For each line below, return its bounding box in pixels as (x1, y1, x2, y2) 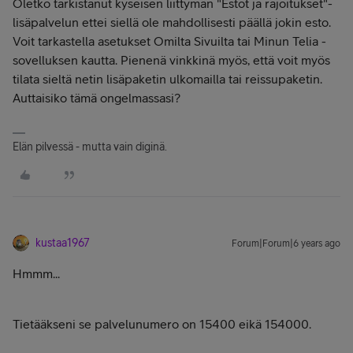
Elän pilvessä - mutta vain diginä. (13, 140, 167, 153)
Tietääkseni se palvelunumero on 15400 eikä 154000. (13, 317, 311, 331)
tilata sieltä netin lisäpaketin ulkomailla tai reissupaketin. (13, 72, 322, 86)
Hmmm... (13, 266, 60, 281)
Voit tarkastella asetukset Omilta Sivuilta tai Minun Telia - (13, 34, 326, 48)
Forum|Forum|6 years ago (232, 238, 340, 249)
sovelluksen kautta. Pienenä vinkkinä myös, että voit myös (13, 53, 330, 67)
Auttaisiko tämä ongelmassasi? (13, 91, 184, 105)
